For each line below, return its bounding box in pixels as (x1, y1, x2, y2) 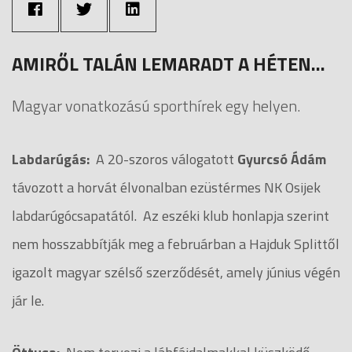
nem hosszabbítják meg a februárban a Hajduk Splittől (12, 233, 339, 255)
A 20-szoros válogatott (93, 148, 234, 170)
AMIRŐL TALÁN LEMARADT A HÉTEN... (12, 49, 325, 78)
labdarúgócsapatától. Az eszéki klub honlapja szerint (12, 204, 329, 226)
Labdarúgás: (12, 148, 93, 170)
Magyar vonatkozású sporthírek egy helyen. (12, 93, 300, 118)
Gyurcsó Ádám (234, 148, 326, 170)
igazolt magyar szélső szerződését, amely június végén (12, 261, 340, 283)
